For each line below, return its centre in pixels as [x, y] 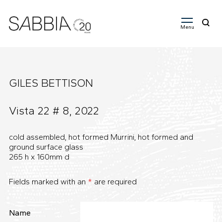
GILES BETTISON [51, 83]
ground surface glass [46, 147]
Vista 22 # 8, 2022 [54, 111]
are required [114, 182]
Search [208, 34]
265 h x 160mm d [39, 157]
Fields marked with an [48, 182]
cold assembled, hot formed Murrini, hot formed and [101, 137]
